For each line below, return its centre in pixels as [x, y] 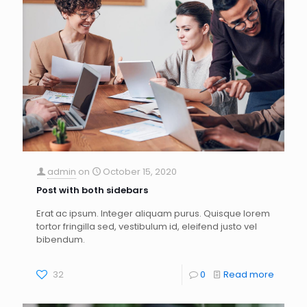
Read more [249, 275]
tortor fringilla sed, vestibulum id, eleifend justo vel [147, 227]
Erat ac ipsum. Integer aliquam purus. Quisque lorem [153, 214]
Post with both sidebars [92, 191]
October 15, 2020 [140, 172]
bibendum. [61, 240]
